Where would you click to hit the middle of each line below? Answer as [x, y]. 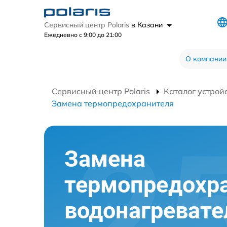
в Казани [148, 25]
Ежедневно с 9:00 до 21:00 [83, 35]
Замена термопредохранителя [113, 103]
